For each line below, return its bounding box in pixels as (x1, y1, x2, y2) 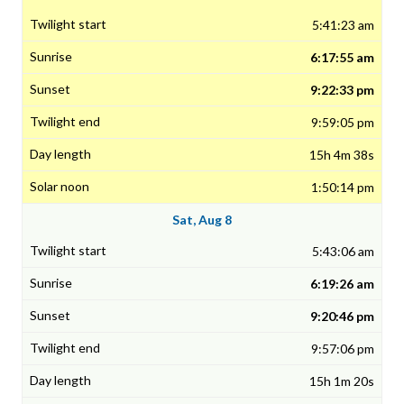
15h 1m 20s (309, 373, 374, 390)
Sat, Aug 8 (172, 212, 232, 228)
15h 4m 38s (309, 147, 374, 163)
